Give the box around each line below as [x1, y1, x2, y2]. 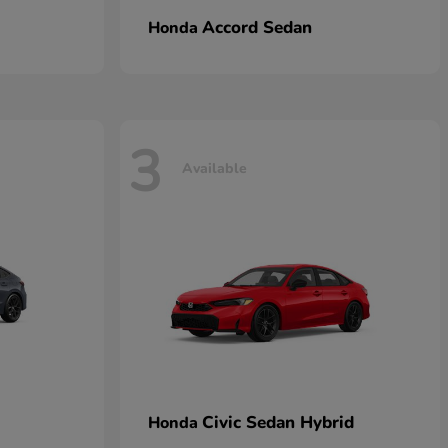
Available [182, 158, 247, 178]
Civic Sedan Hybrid [202, 411, 354, 434]
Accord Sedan [202, 16, 312, 39]
